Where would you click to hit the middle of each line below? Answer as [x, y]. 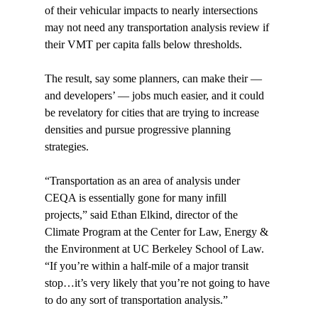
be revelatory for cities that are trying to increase [153, 113]
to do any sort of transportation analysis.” [136, 300]
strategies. [66, 147]
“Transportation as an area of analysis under [143, 181]
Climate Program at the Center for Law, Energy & [158, 232]
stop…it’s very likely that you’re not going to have [158, 283]
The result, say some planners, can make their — [154, 79]
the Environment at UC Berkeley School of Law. [155, 249]
